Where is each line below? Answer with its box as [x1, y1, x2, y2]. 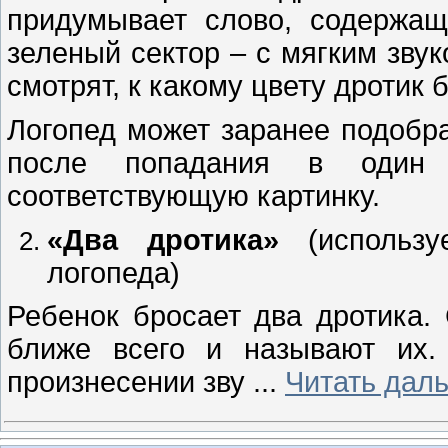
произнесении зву [7, 366, 253, 399]
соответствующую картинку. [7, 179, 380, 212]
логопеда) [47, 256, 180, 289]
